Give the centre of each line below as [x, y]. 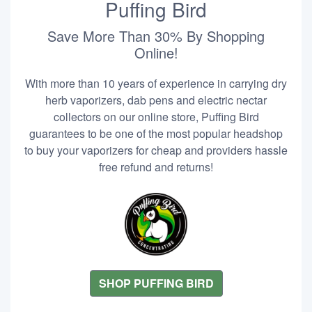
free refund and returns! [156, 167]
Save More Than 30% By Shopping [156, 36]
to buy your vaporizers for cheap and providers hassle [156, 150]
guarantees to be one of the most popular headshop [156, 133]
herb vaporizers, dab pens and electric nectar [156, 100]
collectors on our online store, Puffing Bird [156, 117]
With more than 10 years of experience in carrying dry [156, 83]
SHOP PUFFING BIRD [156, 283]
